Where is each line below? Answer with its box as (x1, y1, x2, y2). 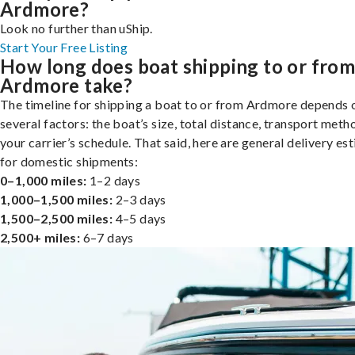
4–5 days (113, 210, 166, 226)
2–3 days (113, 191, 166, 207)
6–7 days (80, 229, 134, 245)
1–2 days (86, 172, 141, 188)
